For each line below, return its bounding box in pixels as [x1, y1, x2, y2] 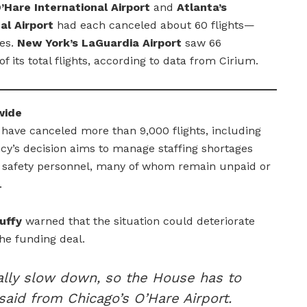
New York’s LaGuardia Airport [17, 36, 182, 49]
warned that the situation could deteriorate [22, 214, 255, 228]
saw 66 [182, 36, 221, 49]
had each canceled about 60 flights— [53, 18, 255, 32]
